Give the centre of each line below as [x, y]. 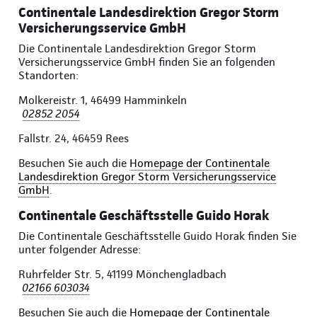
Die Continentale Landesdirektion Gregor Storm [137, 49]
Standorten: [48, 76]
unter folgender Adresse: [80, 250]
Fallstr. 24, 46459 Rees [74, 139]
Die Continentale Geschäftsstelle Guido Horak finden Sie [157, 236]
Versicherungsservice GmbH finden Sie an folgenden [147, 62]
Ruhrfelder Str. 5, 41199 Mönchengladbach [122, 275]
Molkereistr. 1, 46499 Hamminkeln [103, 100]
